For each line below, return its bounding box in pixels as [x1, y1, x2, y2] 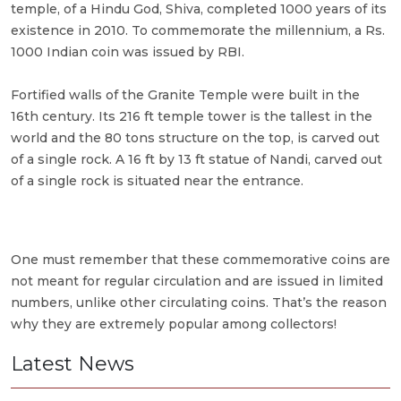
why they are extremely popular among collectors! [11, 316, 337, 333]
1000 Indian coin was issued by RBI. [11, 44, 244, 61]
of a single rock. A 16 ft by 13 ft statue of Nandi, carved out [11, 151, 382, 168]
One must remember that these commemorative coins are [11, 252, 390, 269]
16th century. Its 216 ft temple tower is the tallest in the [11, 108, 372, 125]
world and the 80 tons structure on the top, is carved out [11, 130, 380, 147]
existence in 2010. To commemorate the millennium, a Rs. [11, 22, 385, 39]
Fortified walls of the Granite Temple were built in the [11, 87, 360, 104]
